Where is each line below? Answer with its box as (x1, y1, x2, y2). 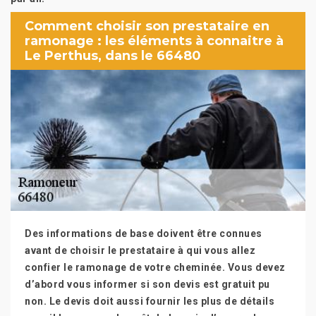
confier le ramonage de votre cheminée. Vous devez (25, 262, 286, 273)
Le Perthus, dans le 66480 (25, 47, 201, 63)
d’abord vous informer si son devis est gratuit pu (25, 279, 270, 290)
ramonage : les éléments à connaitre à (25, 32, 284, 49)
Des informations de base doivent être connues (25, 228, 262, 239)
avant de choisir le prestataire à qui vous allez (25, 245, 255, 256)
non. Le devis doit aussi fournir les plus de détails (25, 296, 274, 307)
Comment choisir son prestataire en (25, 18, 269, 34)
